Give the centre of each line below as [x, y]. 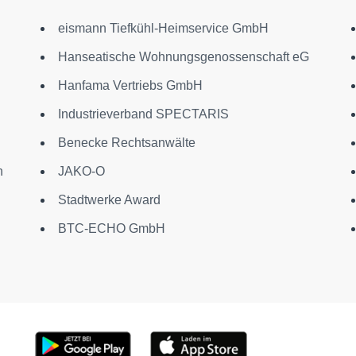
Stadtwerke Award [109, 199]
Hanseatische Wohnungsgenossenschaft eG [183, 56]
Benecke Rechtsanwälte [126, 142]
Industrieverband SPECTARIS [143, 114]
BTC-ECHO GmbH [111, 228]
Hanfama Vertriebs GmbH [130, 85]
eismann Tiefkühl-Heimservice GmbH [163, 28]
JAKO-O [81, 171]
